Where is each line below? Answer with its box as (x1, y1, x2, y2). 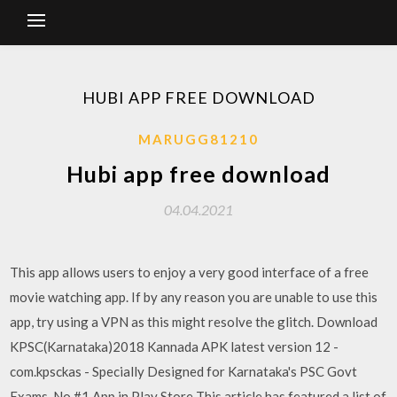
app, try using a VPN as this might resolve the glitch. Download (10, 314, 378, 330)
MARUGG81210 (138, 131, 259, 147)
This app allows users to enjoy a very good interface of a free (10, 264, 370, 280)
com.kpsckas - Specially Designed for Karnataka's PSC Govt (10, 363, 358, 379)
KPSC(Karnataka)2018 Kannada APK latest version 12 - (10, 339, 339, 354)
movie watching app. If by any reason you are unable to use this (10, 289, 378, 305)
